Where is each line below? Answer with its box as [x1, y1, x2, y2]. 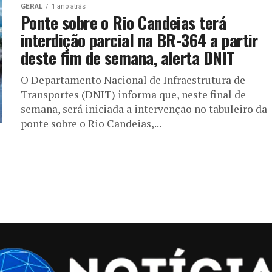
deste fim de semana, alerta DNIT [21, 46, 235, 70]
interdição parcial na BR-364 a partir [21, 28, 258, 52]
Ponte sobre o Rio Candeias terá [21, 10, 226, 35]
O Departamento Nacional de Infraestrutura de [21, 73, 245, 87]
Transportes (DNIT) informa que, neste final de [21, 87, 246, 101]
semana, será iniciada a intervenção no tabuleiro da [21, 102, 267, 116]
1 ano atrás [52, 2, 86, 10]
